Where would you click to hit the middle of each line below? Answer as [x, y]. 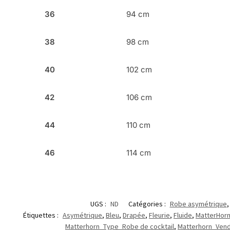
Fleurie [159, 215]
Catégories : [148, 204]
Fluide [183, 215]
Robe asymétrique [198, 204]
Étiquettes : [42, 215]
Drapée [134, 215]
